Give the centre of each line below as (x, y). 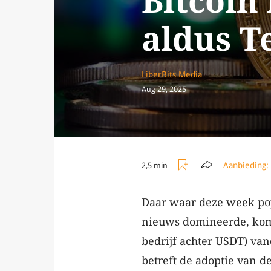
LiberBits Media (172, 75)
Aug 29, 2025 (164, 90)
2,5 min (155, 165)
